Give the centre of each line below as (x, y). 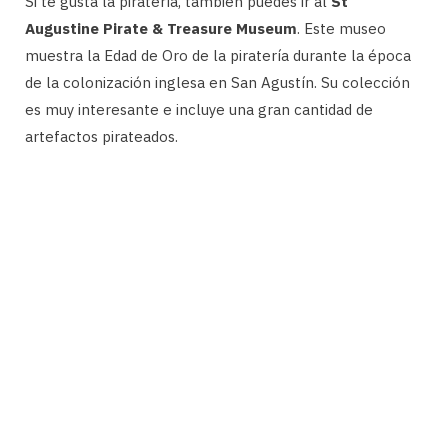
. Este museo (341, 29)
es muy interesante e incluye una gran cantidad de (199, 110)
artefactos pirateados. (101, 137)
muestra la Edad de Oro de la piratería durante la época (218, 56)
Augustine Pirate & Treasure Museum (161, 29)
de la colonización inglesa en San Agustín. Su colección (217, 83)
